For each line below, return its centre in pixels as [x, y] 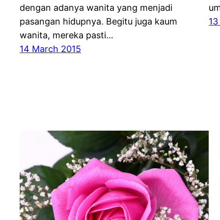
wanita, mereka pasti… [67, 35]
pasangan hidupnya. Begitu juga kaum [98, 22]
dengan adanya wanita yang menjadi [96, 8]
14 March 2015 [50, 49]
